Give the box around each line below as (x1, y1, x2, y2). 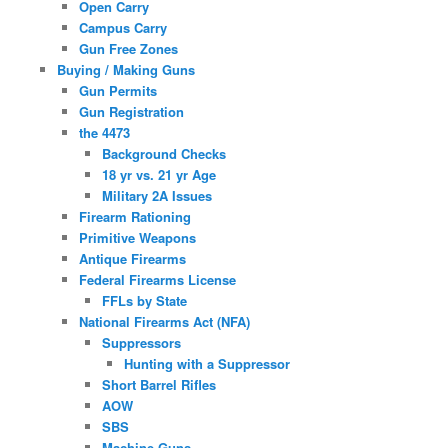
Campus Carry (79, 17, 168, 37)
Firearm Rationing (79, 206, 192, 226)
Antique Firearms (79, 248, 187, 268)
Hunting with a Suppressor (124, 353, 291, 373)
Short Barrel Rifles (101, 374, 216, 394)
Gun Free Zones (79, 38, 179, 58)
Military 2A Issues (101, 185, 212, 205)
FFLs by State (101, 290, 187, 310)
